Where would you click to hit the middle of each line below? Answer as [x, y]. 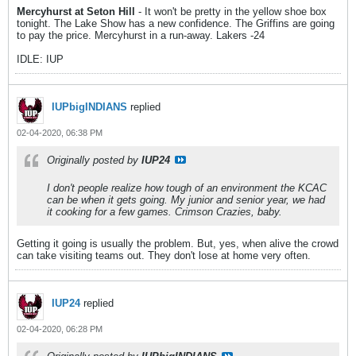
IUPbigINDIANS [89, 107]
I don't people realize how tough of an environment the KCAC [187, 188]
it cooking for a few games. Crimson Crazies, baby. [164, 212]
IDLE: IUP [40, 59]
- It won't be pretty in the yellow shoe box [231, 12]
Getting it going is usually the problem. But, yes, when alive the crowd [178, 244]
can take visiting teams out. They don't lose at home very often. [164, 255]
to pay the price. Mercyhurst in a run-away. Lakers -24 [141, 35]
